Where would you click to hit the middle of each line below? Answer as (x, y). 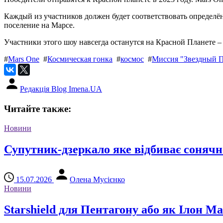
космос (132, 59)
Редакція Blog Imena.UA (61, 89)
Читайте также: (38, 109)
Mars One (24, 59)
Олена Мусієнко (97, 179)
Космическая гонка (80, 59)
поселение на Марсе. (39, 25)
